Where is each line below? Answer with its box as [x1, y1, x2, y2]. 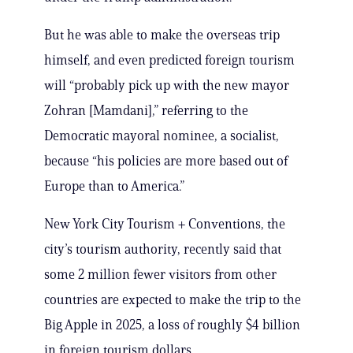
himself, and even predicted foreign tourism [44, 52, 295, 69]
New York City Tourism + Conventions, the [44, 216, 285, 232]
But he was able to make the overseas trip [44, 27, 280, 43]
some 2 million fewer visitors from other [44, 266, 277, 283]
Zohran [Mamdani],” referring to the [44, 102, 248, 119]
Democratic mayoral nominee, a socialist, [44, 128, 279, 144]
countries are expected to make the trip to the [44, 292, 301, 308]
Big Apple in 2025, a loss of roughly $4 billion [44, 317, 300, 333]
